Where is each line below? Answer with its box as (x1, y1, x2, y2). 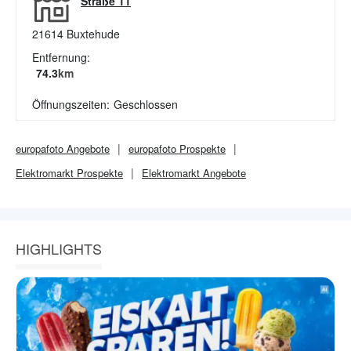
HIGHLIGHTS (16, 238, 102, 259)
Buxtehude (67, 26, 120, 42)
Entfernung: (32, 49, 90, 65)
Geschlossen (114, 96, 178, 112)
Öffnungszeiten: (32, 96, 110, 112)
